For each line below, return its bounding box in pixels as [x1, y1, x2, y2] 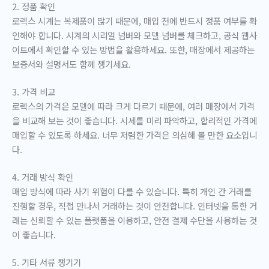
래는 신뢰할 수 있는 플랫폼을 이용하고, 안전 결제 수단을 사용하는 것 [12, 213, 257, 226]
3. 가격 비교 [12, 85, 55, 98]
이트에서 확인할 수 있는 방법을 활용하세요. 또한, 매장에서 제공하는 [12, 43, 255, 56]
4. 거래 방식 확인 [12, 170, 73, 183]
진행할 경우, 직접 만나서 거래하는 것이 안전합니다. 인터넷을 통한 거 [12, 199, 257, 212]
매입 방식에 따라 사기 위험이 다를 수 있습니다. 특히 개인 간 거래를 [12, 184, 252, 198]
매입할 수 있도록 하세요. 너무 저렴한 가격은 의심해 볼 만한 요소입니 [12, 128, 257, 141]
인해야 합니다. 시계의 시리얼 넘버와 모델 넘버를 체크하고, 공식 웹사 [12, 28, 257, 41]
